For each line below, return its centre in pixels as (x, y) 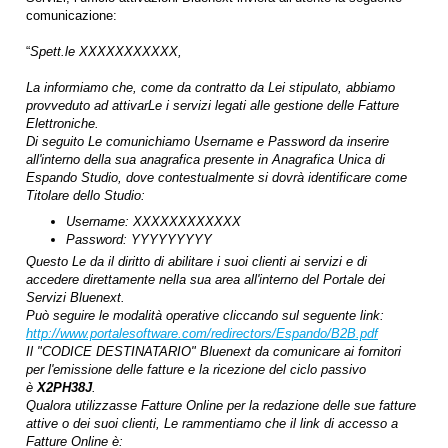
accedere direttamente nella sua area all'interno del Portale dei (205, 279)
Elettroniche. (62, 123)
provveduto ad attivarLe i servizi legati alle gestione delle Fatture (212, 105)
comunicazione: (71, 15)
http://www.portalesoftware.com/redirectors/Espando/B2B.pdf (202, 333)
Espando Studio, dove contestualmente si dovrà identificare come (216, 177)
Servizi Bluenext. (75, 297)
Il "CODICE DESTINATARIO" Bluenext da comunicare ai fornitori (213, 351)
